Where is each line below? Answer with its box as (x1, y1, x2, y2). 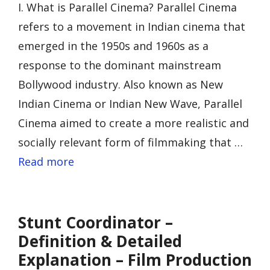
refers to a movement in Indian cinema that (18, 19, 245, 34)
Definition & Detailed (18, 230, 182, 252)
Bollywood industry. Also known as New (18, 77, 223, 92)
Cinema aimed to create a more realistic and (18, 116, 249, 130)
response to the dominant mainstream (18, 58, 221, 72)
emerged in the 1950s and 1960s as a (18, 39, 209, 53)
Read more (18, 154, 74, 169)
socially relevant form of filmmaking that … (18, 135, 243, 149)
